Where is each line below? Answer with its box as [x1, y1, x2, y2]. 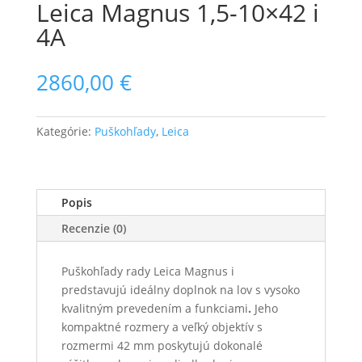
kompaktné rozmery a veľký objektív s [61, 318, 263, 335]
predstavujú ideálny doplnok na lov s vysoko [61, 281, 300, 297]
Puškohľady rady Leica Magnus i [61, 263, 234, 279]
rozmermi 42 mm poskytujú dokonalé [61, 337, 263, 353]
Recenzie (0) [61, 220, 126, 236]
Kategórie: [36, 123, 95, 139]
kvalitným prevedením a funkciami [61, 300, 248, 316]
